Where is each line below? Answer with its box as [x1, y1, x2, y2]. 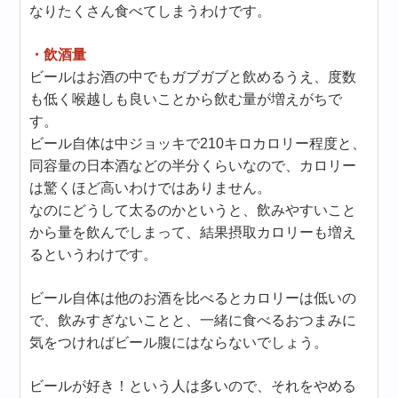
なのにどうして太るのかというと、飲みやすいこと [29, 203, 357, 218]
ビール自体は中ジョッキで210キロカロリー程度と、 [29, 136, 367, 151]
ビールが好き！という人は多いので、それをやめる [29, 378, 357, 394]
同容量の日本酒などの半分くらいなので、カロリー [29, 158, 357, 173]
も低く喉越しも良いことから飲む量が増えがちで [29, 92, 343, 107]
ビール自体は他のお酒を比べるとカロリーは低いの [29, 291, 357, 306]
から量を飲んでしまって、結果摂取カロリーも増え [29, 225, 357, 240]
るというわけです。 [29, 247, 158, 262]
